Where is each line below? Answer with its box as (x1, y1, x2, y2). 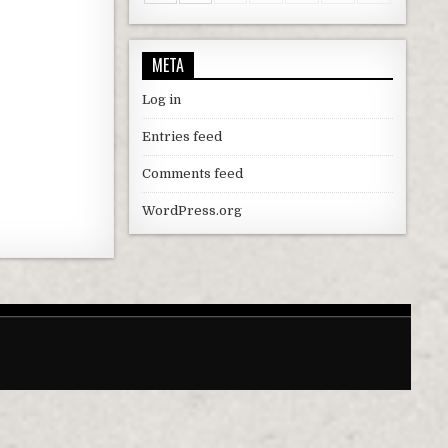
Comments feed (141, 165, 243, 181)
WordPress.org (141, 202, 242, 218)
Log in (141, 91, 181, 107)
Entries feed (141, 128, 222, 144)
